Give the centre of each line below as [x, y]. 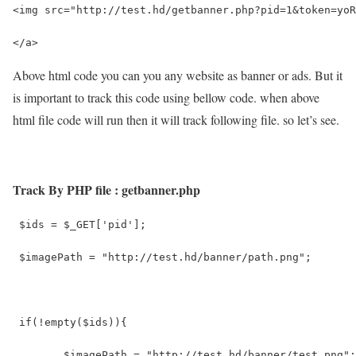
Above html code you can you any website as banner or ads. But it [178, 75]
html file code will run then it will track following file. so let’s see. [176, 119]
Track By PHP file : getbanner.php [106, 189]
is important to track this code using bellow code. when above [166, 97]
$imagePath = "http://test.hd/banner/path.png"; [162, 257]
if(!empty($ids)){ [70, 322]
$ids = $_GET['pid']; [79, 224]
